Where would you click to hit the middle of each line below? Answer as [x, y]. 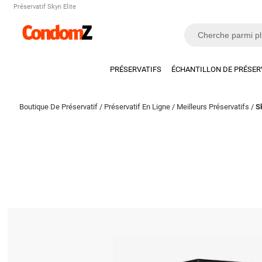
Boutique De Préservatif [59, 107]
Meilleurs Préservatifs [213, 107]
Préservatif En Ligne [137, 107]
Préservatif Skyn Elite [45, 7]
